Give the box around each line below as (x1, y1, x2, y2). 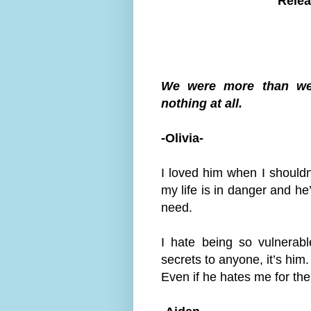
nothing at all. (161, 96, 242, 110)
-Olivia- (161, 131, 203, 145)
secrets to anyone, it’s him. (161, 252, 309, 267)
